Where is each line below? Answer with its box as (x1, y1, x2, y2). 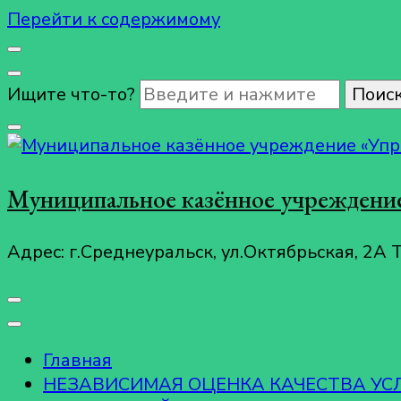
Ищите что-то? (7, 82, 140, 107)
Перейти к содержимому (7, 7, 220, 31)
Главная (43, 348, 112, 372)
